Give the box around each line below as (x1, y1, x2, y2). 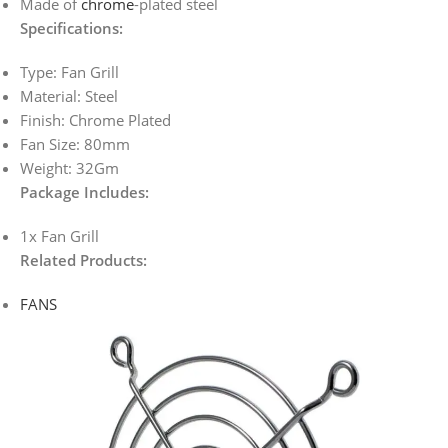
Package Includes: (20, 182, 149, 203)
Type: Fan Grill (20, 62, 119, 83)
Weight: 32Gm (20, 158, 119, 179)
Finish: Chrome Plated (20, 110, 171, 131)
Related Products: (20, 250, 147, 271)
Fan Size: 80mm (20, 134, 130, 155)
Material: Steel (20, 86, 118, 107)
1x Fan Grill (20, 226, 99, 247)
